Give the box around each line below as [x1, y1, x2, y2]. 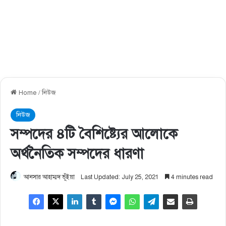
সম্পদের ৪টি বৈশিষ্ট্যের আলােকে [11, 125, 178, 143]
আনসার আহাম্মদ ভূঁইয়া [24, 173, 75, 181]
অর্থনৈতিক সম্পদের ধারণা [11, 144, 144, 162]
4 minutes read [169, 173, 213, 181]
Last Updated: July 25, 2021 [81, 173, 159, 181]
